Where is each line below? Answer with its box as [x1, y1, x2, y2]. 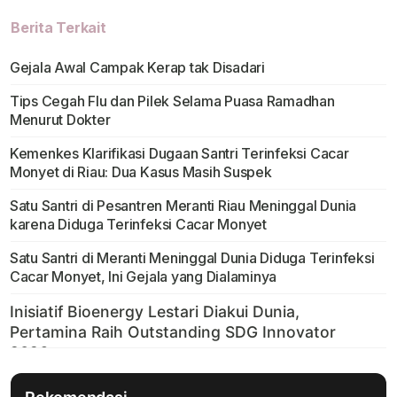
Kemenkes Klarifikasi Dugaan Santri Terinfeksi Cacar [9, 144, 349, 163]
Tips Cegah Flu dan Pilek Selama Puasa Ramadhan [9, 92, 335, 111]
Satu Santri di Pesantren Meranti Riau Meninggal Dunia [9, 197, 357, 215]
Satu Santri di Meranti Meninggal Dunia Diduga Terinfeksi [9, 249, 375, 268]
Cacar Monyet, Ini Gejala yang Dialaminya [9, 268, 277, 286]
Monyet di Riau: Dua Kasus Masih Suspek [9, 163, 272, 182]
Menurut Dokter [9, 111, 111, 129]
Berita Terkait [11, 19, 106, 37]
